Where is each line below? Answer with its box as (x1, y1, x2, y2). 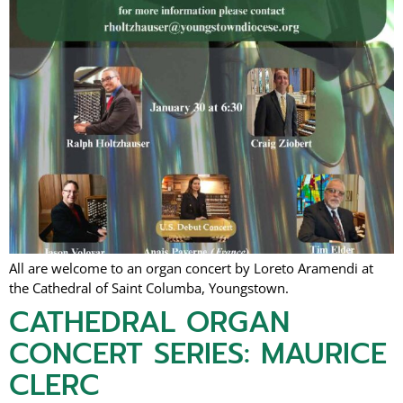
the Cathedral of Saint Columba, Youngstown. (9, 279, 289, 298)
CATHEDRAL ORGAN (9, 300, 290, 345)
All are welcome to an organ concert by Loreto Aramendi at (9, 259, 373, 278)
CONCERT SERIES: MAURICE (9, 332, 387, 377)
